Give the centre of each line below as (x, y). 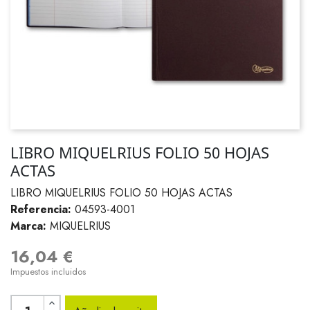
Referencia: (41, 209)
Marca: (28, 226)
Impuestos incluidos (48, 272)
